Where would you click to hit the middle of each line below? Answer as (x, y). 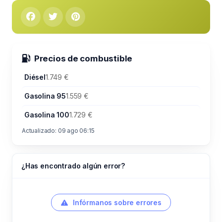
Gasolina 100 (47, 115)
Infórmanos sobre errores (116, 202)
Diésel (35, 77)
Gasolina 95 (45, 96)
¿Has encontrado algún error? (73, 166)
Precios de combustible (83, 58)
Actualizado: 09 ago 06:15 (58, 131)
